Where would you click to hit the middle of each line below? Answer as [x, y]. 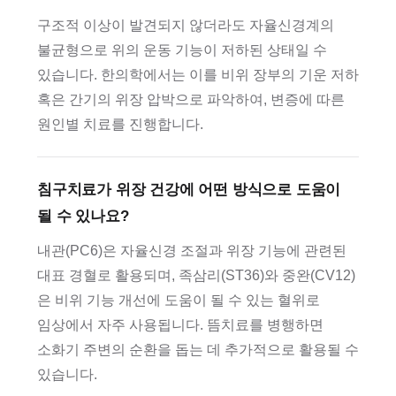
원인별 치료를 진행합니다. [120, 124]
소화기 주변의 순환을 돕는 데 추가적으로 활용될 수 [198, 350]
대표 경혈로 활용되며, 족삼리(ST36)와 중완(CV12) [196, 275]
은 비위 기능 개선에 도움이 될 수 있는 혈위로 [179, 300]
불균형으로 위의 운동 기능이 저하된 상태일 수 [182, 50]
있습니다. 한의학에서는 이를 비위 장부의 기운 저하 [198, 75]
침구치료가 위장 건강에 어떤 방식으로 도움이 [189, 190]
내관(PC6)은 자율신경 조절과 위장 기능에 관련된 [192, 251]
